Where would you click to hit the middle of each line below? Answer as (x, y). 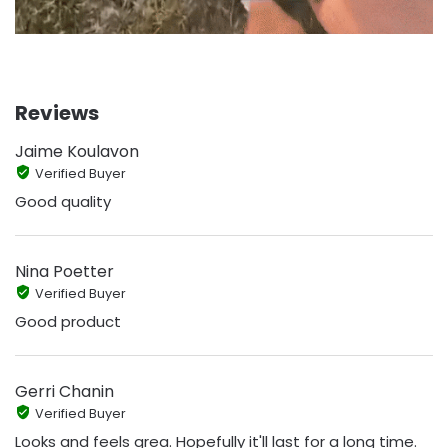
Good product (68, 321)
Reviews (57, 113)
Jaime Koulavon (77, 152)
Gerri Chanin (64, 392)
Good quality (63, 201)
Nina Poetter (64, 272)
